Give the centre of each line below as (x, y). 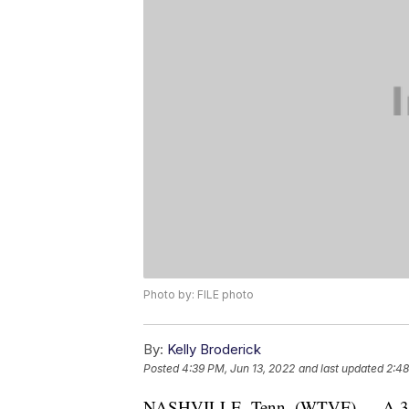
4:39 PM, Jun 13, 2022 (238, 369)
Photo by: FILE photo (199, 295)
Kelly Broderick (214, 350)
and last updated (341, 369)
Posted (163, 369)
